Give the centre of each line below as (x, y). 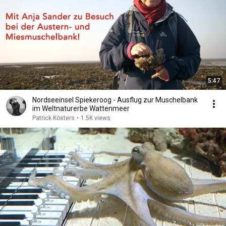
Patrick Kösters (53, 118)
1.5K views (96, 118)
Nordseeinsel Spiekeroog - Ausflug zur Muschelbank (115, 100)
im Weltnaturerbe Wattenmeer (81, 108)
